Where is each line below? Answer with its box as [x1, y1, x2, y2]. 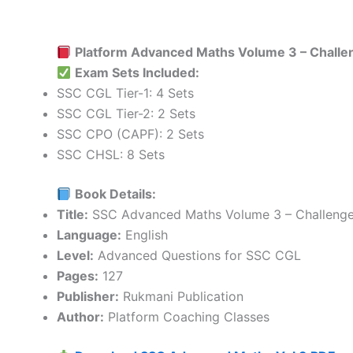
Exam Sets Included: [75, 64, 200, 80]
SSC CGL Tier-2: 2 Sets [57, 105, 195, 121]
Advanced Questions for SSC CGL [94, 247, 301, 263]
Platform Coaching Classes [104, 308, 269, 325]
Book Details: [75, 185, 157, 202]
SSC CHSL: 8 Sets [57, 146, 165, 162]
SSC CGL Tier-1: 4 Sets [57, 84, 194, 101]
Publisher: [57, 288, 119, 304]
